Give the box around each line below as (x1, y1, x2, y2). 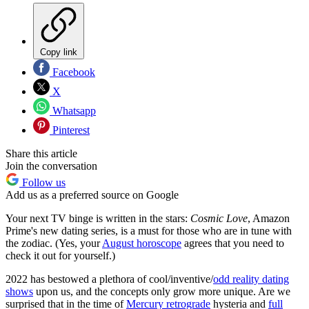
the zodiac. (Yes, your (6, 237, 102, 250)
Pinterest (50, 124, 90, 137)
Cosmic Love (188, 212, 248, 225)
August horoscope (102, 237, 181, 250)
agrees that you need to (181, 237, 284, 250)
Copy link (40, 47, 77, 58)
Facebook (50, 66, 95, 79)
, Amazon (248, 212, 290, 225)
